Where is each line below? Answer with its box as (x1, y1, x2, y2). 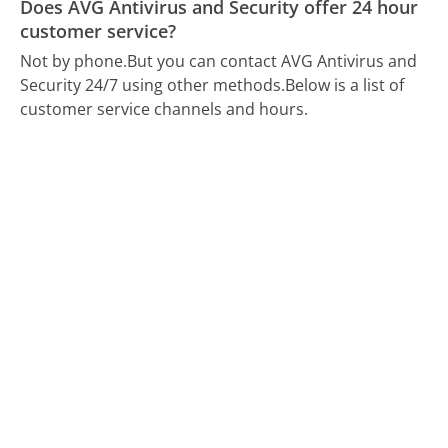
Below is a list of (285, 74, 405, 97)
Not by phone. (20, 50, 128, 73)
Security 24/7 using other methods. (20, 74, 286, 97)
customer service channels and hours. (20, 98, 309, 121)
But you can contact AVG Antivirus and (127, 50, 418, 73)
